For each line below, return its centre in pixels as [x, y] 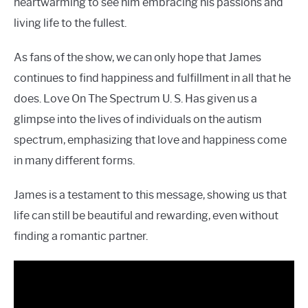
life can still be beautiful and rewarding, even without [146, 216]
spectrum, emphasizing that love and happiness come [150, 140]
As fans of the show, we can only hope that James [137, 58]
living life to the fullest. [70, 23]
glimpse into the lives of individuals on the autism [138, 120]
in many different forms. [74, 161]
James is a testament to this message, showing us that [150, 195]
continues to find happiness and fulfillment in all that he [152, 78]
